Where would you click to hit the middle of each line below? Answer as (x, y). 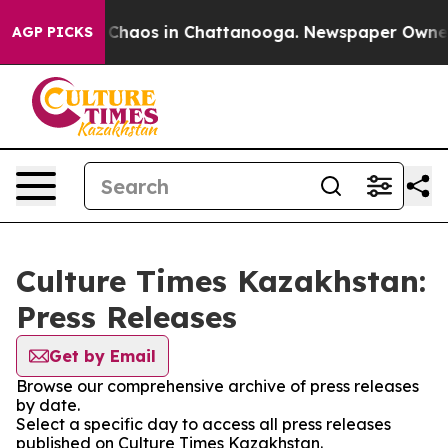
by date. (48, 405)
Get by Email (102, 356)
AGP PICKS (52, 32)
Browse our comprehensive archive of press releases (217, 386)
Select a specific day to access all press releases (203, 424)
